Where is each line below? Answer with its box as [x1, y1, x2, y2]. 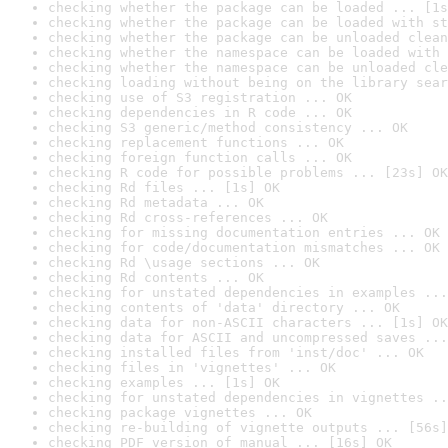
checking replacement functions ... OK [48, 135, 344, 150]
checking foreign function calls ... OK [48, 150, 352, 165]
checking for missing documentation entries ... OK [48, 225, 440, 240]
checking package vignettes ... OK [48, 405, 312, 420]
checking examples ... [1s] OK [48, 375, 280, 390]
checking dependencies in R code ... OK [48, 105, 352, 120]
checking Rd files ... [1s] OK [48, 180, 280, 195]
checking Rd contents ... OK [48, 270, 264, 285]
